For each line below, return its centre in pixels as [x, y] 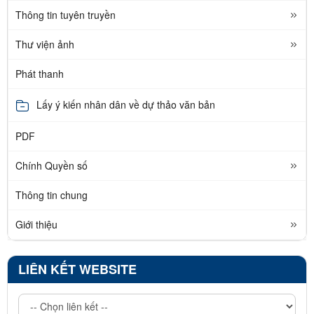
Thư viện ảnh [45, 44]
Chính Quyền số [52, 165]
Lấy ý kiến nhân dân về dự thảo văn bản [126, 105]
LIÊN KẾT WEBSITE [77, 269]
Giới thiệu [36, 224]
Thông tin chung [52, 194]
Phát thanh [40, 73]
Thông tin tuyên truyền [66, 14]
